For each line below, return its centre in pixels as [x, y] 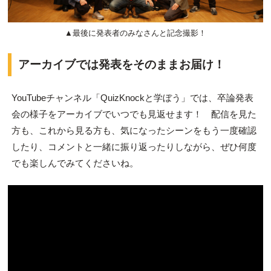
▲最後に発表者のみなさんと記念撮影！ [135, 33]
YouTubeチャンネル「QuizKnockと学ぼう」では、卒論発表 [132, 98]
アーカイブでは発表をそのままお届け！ [121, 64]
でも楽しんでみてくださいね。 [75, 163]
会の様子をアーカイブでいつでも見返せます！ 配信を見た [134, 114]
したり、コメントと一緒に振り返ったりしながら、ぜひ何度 [134, 147]
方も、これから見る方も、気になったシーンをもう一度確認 [134, 131]
